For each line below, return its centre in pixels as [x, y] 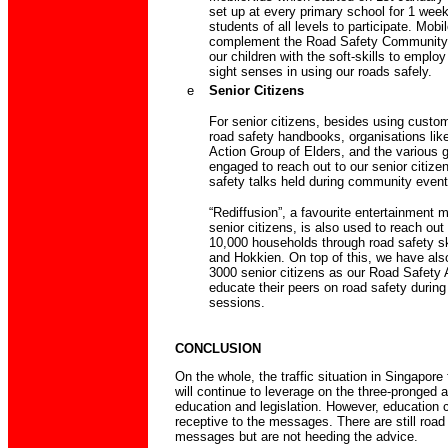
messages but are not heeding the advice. [296, 436]
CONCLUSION [217, 348]
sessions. [236, 303]
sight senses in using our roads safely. [320, 72]
